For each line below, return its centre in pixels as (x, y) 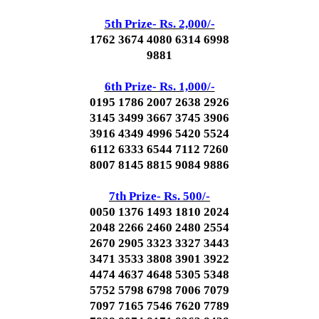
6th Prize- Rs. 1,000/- (159, 87)
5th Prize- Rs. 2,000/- (159, 24)
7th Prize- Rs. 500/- (159, 196)
